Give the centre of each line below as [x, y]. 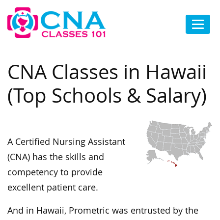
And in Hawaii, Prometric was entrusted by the [103, 211]
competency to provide [55, 172]
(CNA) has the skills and [56, 157]
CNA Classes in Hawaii [107, 72]
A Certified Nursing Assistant [66, 142]
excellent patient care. [53, 188]
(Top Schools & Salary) [107, 96]
